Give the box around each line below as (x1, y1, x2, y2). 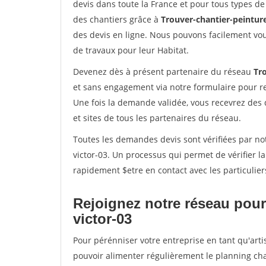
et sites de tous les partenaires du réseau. (73, 112, 241, 123)
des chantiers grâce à (73, 14, 161, 25)
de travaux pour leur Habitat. (73, 45, 189, 56)
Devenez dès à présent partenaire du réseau (73, 66, 254, 77)
